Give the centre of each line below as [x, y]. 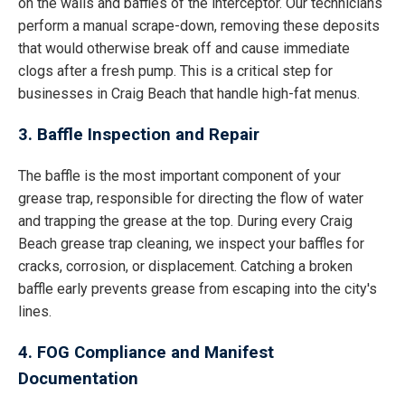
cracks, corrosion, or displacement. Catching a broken [185, 267]
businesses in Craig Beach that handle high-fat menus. [189, 93]
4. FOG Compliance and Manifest [146, 353]
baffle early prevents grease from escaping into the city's [198, 289]
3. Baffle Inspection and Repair [139, 134]
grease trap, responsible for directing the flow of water [191, 199]
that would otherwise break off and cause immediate [184, 48]
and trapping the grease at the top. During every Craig [185, 221]
